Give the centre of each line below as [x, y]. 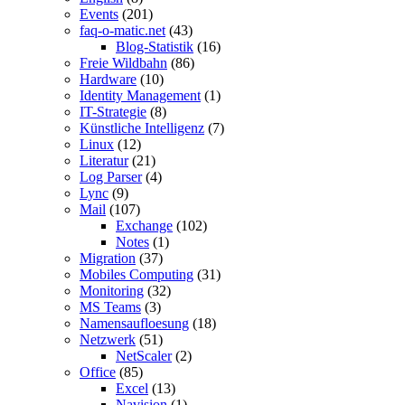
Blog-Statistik [155, 46]
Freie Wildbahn [123, 62]
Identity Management [140, 95]
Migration [108, 258]
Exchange [144, 225]
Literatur [104, 160]
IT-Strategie [113, 111]
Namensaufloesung [134, 323]
